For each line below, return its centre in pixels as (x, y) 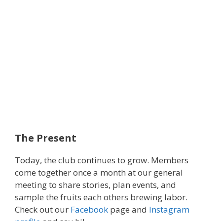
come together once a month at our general (99, 172)
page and (129, 209)
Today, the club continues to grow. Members (102, 160)
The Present (46, 138)
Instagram (169, 209)
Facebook (89, 209)
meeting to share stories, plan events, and (95, 184)
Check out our (43, 209)
